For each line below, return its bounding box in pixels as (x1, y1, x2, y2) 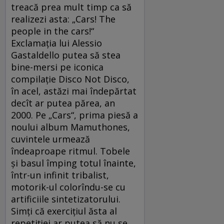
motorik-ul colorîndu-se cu (11, 181, 125, 193)
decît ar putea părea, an (11, 97, 115, 109)
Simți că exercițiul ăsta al (11, 205, 117, 217)
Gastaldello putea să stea (11, 49, 120, 61)
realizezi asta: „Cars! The (11, 13, 115, 25)
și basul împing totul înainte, (11, 157, 136, 169)
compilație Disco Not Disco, (11, 73, 129, 85)
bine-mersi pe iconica (11, 61, 103, 73)
